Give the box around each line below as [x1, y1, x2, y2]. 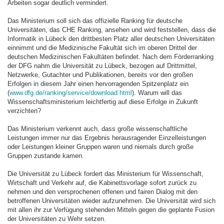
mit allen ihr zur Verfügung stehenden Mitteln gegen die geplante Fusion [7, 206, 214, 213]
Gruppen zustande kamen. [7, 152, 84, 159]
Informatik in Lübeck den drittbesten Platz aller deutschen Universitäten [7, 35, 214, 42]
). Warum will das [132, 89, 182, 96]
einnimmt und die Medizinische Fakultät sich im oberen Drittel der [7, 44, 197, 51]
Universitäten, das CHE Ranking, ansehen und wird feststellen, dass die [7, 26, 216, 33]
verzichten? [7, 107, 41, 114]
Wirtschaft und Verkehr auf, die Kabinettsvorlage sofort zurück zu [7, 179, 196, 186]
